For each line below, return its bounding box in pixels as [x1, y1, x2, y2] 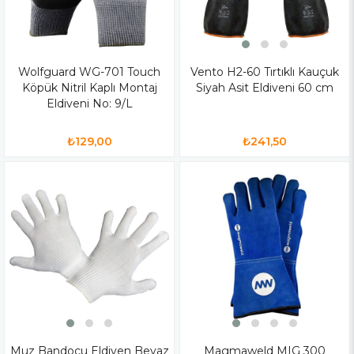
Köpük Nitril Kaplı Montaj [21, 80, 157, 95]
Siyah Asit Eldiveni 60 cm [196, 80, 333, 95]
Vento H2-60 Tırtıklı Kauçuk [190, 64, 339, 79]
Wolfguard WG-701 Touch [18, 64, 160, 79]
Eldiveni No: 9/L [46, 96, 133, 111]
